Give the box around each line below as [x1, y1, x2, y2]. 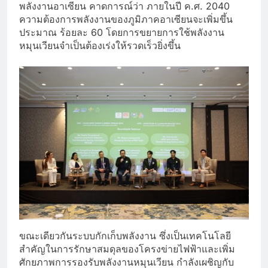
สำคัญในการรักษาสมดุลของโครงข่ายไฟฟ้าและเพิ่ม [19, 242, 235, 255]
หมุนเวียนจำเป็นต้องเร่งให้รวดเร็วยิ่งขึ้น [19, 39, 181, 51]
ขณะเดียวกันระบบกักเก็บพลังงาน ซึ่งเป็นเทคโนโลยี [19, 229, 231, 242]
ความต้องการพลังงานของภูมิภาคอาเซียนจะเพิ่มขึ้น [19, 13, 233, 25]
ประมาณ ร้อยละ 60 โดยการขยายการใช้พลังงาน [19, 26, 224, 38]
